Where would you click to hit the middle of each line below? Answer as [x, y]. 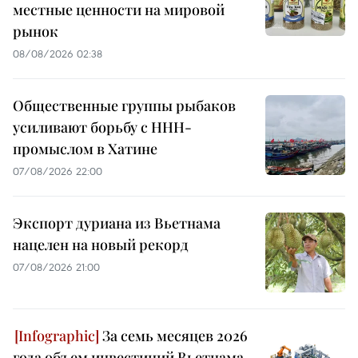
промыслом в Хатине [85, 149]
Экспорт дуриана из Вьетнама [117, 223]
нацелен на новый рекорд [101, 245]
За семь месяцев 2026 [173, 336]
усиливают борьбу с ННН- [102, 127]
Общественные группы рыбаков [124, 106]
